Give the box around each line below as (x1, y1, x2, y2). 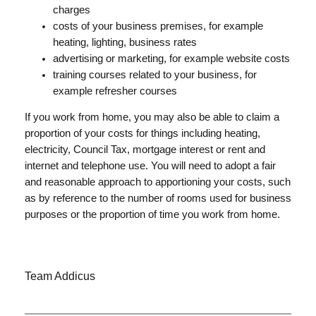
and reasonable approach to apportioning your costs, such (24, 176, 291, 188)
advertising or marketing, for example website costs (52, 52, 290, 64)
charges (52, 4, 90, 16)
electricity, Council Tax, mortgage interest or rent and (24, 144, 265, 156)
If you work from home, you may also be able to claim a (24, 111, 279, 123)
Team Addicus (24, 269, 95, 282)
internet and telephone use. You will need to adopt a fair (24, 160, 276, 172)
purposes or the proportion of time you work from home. (24, 209, 280, 221)
